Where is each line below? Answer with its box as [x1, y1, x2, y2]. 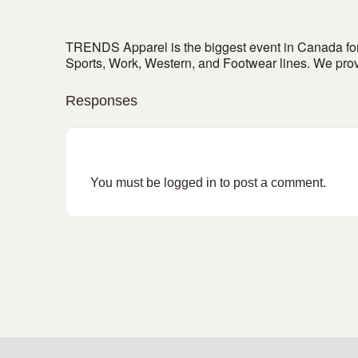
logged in [164, 176, 217, 189]
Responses [66, 93, 137, 109]
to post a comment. [217, 176, 326, 189]
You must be [90, 176, 164, 189]
